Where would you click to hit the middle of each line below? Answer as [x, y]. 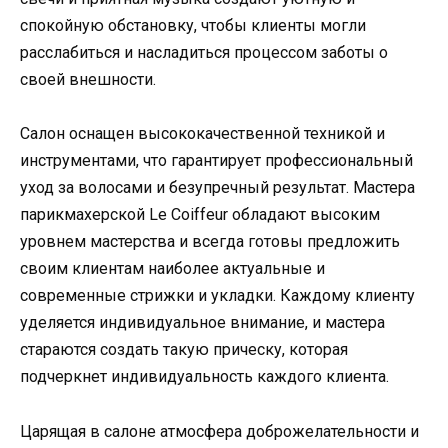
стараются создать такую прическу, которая [184, 350]
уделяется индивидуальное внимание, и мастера [202, 323]
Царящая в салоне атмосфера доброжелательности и [219, 431]
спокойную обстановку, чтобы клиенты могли [193, 26]
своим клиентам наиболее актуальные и [172, 269]
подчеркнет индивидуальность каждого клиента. [204, 377]
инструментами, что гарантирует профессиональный [216, 161]
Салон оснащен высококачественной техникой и [202, 134]
